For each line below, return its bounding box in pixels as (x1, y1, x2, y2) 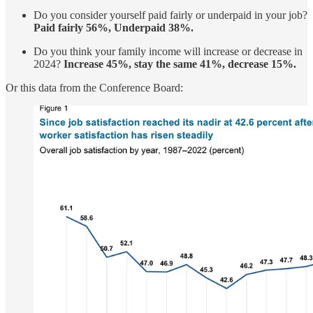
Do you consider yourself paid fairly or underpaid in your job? (34, 8, 307, 21)
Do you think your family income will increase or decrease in (34, 45, 303, 57)
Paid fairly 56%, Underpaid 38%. (34, 21, 194, 34)
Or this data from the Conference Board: (6, 81, 183, 94)
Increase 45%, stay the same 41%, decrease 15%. (64, 57, 296, 70)
